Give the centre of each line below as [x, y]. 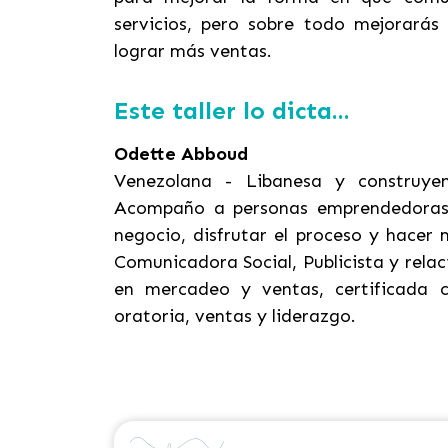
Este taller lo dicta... [232, 110]
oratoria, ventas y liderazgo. [235, 316]
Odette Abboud [181, 154]
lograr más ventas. [193, 51]
